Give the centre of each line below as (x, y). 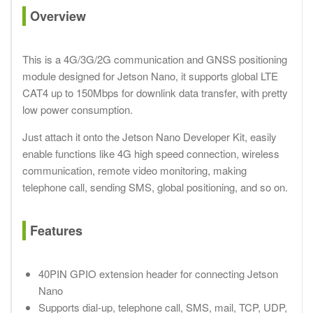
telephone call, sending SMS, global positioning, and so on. (155, 187)
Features (56, 231)
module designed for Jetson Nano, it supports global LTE (150, 76)
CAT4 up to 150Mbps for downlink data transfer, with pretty (155, 93)
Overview (58, 16)
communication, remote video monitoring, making (134, 170)
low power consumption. (78, 110)
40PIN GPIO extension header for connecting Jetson (158, 274)
